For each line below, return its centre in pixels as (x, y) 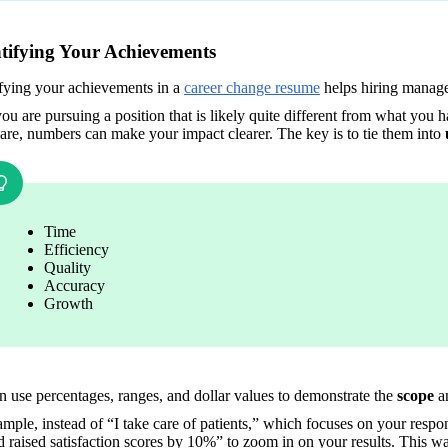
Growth (68, 303)
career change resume (252, 87)
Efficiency (76, 249)
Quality (69, 267)
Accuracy (74, 285)
